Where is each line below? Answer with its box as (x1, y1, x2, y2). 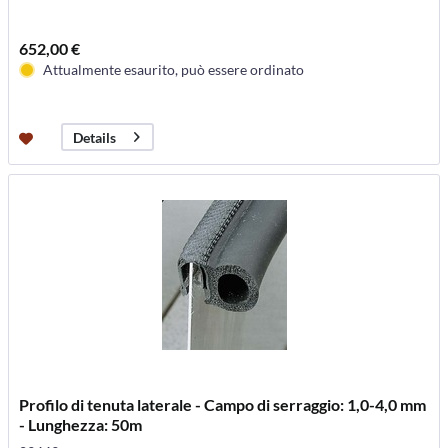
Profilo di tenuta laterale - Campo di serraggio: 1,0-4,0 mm (19, 395, 427, 415)
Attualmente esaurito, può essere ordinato (43, 61, 305, 79)
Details (73, 128, 117, 146)
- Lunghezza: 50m (19, 415, 143, 435)
